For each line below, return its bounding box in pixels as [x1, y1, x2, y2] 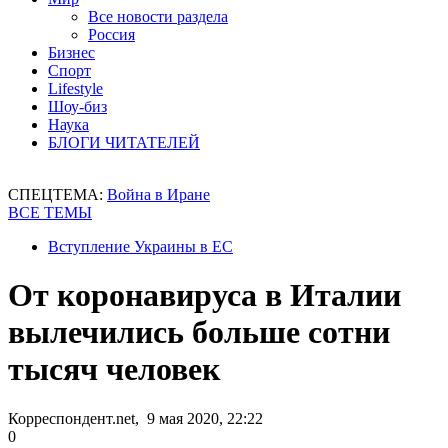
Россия [88, 26, 135, 43]
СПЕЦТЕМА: [8, 186, 107, 203]
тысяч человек [8, 351, 220, 388]
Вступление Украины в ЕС [48, 238, 233, 255]
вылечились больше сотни [8, 314, 390, 351]
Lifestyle [48, 80, 103, 97]
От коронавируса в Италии [8, 277, 401, 314]
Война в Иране [107, 186, 210, 203]
